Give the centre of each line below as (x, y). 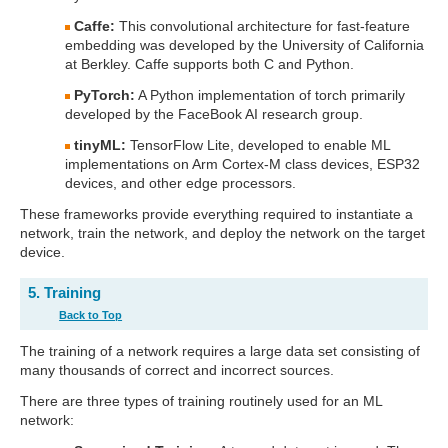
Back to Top (91, 315)
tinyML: (100, 145)
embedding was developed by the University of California (244, 45)
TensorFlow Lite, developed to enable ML (258, 145)
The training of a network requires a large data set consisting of (220, 351)
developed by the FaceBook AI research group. (214, 114)
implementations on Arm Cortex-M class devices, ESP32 (242, 164)
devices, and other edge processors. (180, 183)
